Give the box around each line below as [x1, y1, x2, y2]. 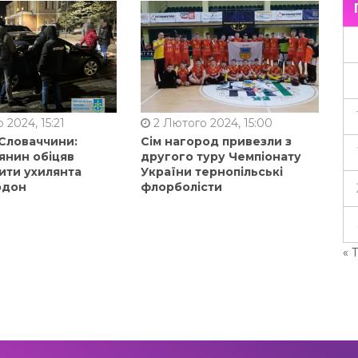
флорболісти [140, 179, 222, 194]
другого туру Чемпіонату [140, 149, 301, 164]
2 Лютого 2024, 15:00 [149, 115, 272, 130]
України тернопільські [140, 164, 283, 179]
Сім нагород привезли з [140, 133, 292, 149]
